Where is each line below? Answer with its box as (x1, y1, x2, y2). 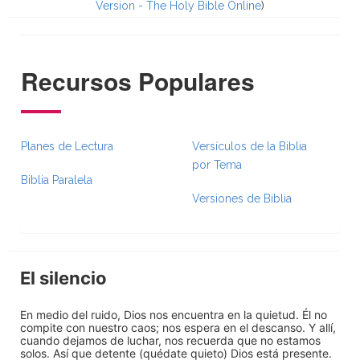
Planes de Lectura (21, 139, 113, 153)
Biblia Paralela (21, 173, 92, 186)
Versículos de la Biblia (192, 139, 307, 153)
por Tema (192, 157, 242, 171)
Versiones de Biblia (192, 191, 292, 205)
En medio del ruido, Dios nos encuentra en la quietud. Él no (20, 307, 327, 321)
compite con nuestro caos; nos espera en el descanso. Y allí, (20, 320, 336, 334)
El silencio (20, 267, 107, 288)
